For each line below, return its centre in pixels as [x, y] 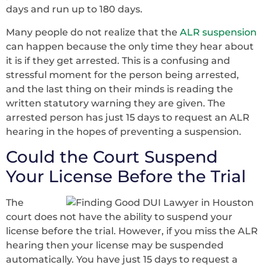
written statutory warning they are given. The [116, 103]
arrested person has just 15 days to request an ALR [128, 117]
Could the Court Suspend [112, 157]
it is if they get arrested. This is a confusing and [118, 60]
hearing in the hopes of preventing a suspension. [124, 131]
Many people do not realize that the [93, 32]
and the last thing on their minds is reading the [119, 89]
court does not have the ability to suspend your [119, 217]
